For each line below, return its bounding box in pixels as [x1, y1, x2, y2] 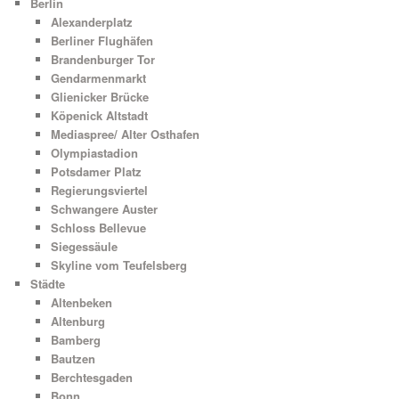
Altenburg [50, 312, 105, 330]
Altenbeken [50, 293, 112, 311]
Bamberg [50, 330, 101, 348]
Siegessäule [50, 237, 118, 255]
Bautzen [50, 349, 95, 367]
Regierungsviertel [50, 181, 148, 199]
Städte [30, 274, 66, 292]
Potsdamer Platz [50, 162, 142, 180]
